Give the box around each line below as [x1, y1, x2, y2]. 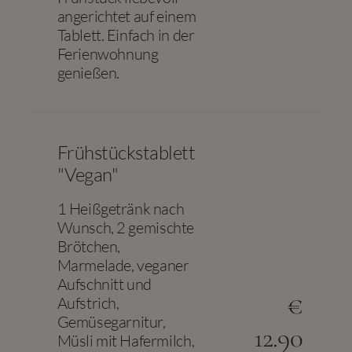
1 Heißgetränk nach [57, 199, 185, 218]
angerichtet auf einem [57, 6, 196, 26]
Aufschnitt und [57, 274, 152, 294]
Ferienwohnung [57, 44, 159, 64]
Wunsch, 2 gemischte [57, 218, 194, 237]
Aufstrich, [57, 293, 119, 313]
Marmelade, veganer [57, 255, 189, 275]
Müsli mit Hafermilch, [57, 331, 195, 350]
